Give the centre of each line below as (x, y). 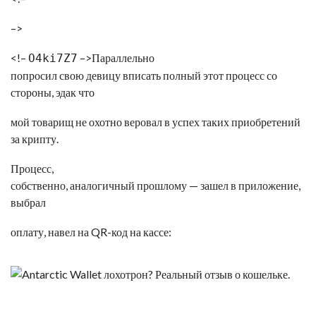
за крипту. (35, 139)
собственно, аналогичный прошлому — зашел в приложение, (156, 185)
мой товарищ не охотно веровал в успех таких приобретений (156, 122)
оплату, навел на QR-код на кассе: (91, 232)
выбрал (28, 202)
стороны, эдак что (53, 92)
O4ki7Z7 (53, 58)
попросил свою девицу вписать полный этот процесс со (144, 75)
